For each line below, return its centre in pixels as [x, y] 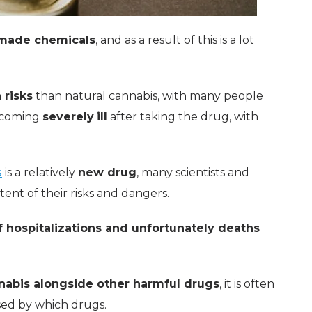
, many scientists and [193, 172]
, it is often [247, 284]
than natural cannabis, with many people [148, 96]
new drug [107, 172]
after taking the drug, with [183, 117]
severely [68, 117]
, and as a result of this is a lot [175, 40]
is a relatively [40, 172]
